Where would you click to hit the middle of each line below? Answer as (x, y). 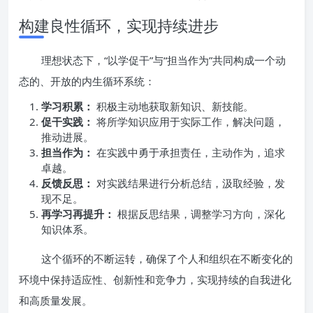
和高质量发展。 (56, 300)
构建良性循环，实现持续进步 (119, 25)
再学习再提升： (78, 214)
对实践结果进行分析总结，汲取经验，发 (189, 183)
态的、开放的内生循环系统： (87, 81)
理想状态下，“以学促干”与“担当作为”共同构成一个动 (163, 60)
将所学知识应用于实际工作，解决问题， (189, 122)
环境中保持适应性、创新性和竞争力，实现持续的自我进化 (155, 279)
